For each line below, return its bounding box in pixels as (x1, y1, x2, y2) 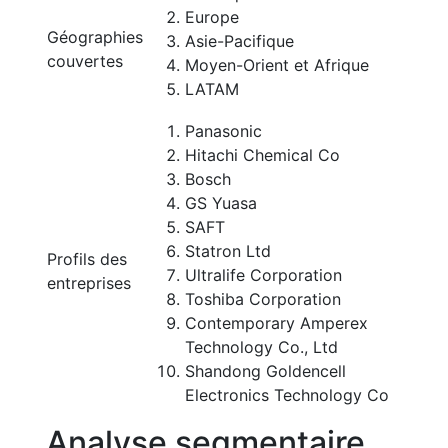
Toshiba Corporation (185, 289, 341, 309)
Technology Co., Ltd (185, 337, 338, 357)
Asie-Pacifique (185, 31, 294, 51)
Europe (185, 7, 239, 27)
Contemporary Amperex (185, 313, 368, 333)
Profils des (47, 249, 127, 269)
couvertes (47, 51, 123, 71)
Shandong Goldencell (185, 361, 346, 381)
